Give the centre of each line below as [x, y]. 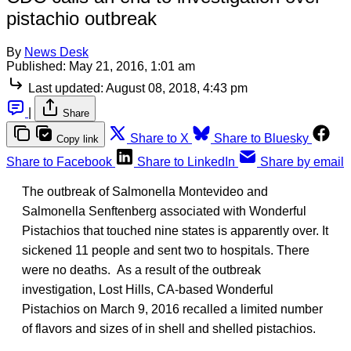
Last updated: [66, 88]
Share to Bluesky [261, 138]
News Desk [56, 52]
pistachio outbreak [81, 18]
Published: [36, 66]
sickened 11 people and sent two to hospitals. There [166, 250]
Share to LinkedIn [186, 161]
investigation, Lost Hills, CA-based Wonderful [148, 289]
